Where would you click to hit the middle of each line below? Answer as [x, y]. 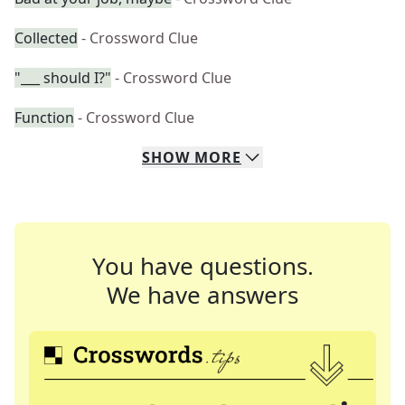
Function [44, 118]
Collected [46, 38]
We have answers [202, 295]
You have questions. [202, 266]
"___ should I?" [63, 78]
